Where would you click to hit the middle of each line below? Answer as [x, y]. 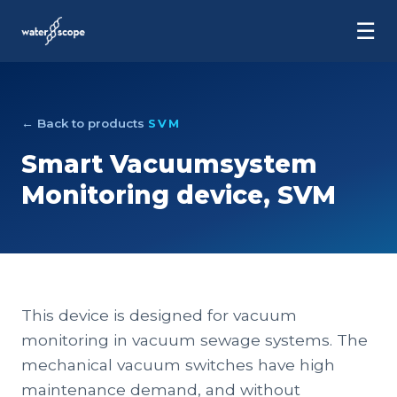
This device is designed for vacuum [159, 315]
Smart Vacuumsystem [169, 164]
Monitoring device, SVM [179, 195]
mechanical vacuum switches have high [178, 365]
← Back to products [83, 123]
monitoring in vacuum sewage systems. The [195, 340]
